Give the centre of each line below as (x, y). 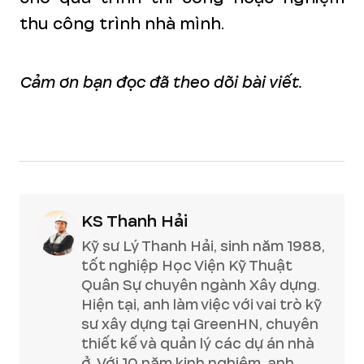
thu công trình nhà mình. (122, 24)
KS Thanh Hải (134, 221)
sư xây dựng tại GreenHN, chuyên (200, 324)
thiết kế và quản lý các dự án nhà (198, 344)
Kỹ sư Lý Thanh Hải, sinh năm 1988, (203, 246)
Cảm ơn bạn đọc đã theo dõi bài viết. (160, 82)
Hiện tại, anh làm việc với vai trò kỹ (201, 305)
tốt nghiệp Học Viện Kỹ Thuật (187, 266)
